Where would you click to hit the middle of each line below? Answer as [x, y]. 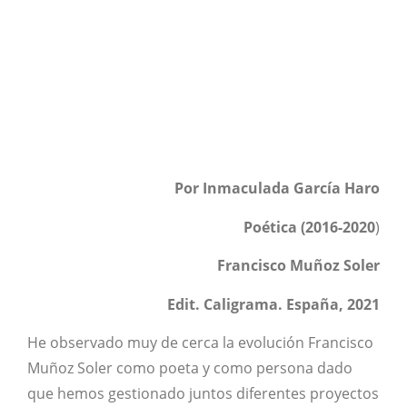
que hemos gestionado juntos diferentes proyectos [203, 393]
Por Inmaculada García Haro [277, 189]
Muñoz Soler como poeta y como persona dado [190, 367]
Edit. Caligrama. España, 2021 [273, 304]
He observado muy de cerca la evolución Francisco [200, 342]
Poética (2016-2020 [309, 227]
